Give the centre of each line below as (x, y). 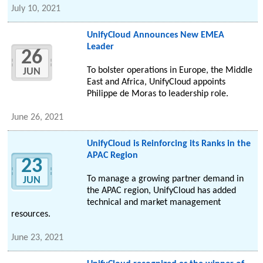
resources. (31, 215)
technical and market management (154, 203)
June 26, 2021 (38, 118)
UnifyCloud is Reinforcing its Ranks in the (168, 144)
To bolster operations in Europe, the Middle (169, 71)
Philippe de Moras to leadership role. (157, 94)
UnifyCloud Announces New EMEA (155, 36)
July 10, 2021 (36, 9)
